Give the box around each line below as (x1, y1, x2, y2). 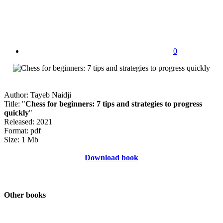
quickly (4, 108, 29, 117)
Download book (85, 153, 138, 162)
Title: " (4, 99, 25, 108)
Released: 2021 (4, 117, 52, 126)
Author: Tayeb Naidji (4, 90, 71, 99)
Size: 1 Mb (4, 135, 38, 144)
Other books (4, 191, 46, 200)
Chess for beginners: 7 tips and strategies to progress (25, 99, 202, 108)
